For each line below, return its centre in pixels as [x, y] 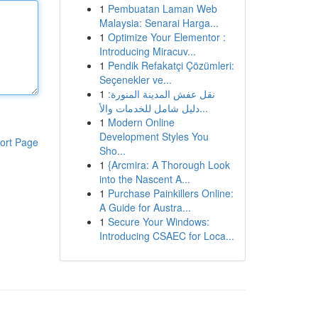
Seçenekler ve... [135, 79]
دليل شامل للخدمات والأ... [203, 108]
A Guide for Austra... [145, 207]
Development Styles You [154, 136]
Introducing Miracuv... [147, 51]
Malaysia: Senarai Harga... [159, 23]
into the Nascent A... [144, 179]
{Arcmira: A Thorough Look [169, 165]
